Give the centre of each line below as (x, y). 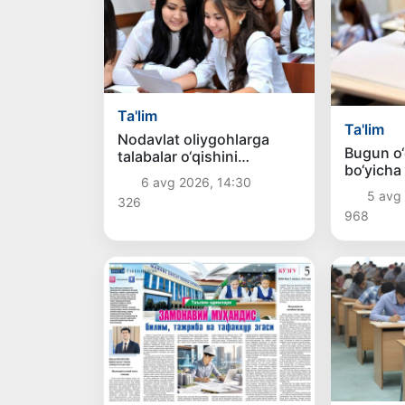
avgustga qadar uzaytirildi (208, 191)
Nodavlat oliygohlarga (194, 140)
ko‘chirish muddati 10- (194, 174)
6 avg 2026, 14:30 (196, 183)
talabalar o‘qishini (178, 157)
